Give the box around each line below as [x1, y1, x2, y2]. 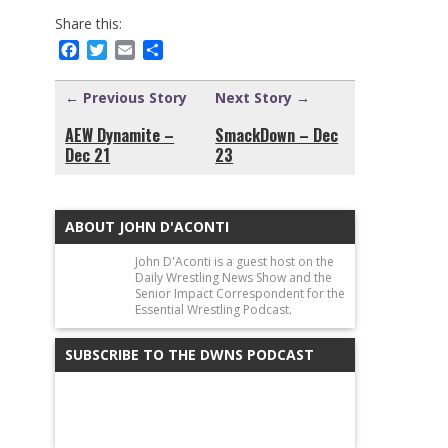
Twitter [107, 38, 171, 61]
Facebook [79, 38, 156, 61]
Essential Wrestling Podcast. [135, 300, 293, 318]
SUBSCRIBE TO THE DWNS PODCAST [65, 344, 315, 364]
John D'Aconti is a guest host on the [135, 252, 335, 270]
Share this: [55, 13, 123, 33]
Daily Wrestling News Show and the [135, 268, 333, 286]
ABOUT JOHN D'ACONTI [65, 216, 230, 236]
